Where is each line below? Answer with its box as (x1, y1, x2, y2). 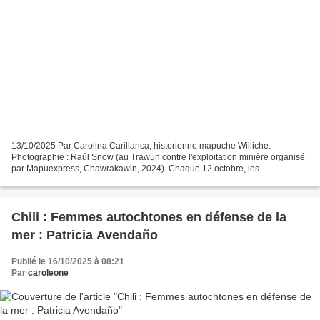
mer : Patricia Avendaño (11, 227, 158, 242)
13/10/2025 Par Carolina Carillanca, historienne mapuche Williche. (11, 140, 271, 151)
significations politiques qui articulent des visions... (11, 174, 206, 185)
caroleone (28, 267, 69, 278)
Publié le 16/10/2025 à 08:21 (11, 256, 124, 266)
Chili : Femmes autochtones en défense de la (11, 209, 286, 224)
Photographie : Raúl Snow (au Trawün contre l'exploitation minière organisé (11, 151, 305, 162)
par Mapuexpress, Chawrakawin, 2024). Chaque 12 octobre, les (11, 163, 259, 174)
